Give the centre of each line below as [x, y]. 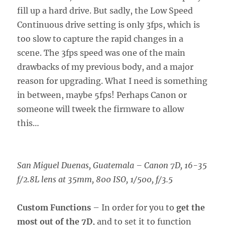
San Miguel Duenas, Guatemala [76, 165]
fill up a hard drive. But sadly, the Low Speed [105, 10]
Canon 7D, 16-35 [176, 165]
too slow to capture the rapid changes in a [100, 38]
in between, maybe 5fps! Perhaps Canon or [102, 95]
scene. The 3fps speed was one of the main [101, 52]
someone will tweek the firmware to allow [101, 109]
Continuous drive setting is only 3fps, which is [109, 24]
